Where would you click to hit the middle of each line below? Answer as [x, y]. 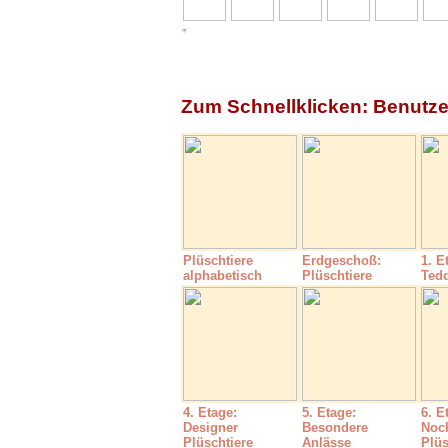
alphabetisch [222, 275]
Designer [210, 427]
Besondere [335, 427]
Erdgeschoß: [341, 260]
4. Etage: [210, 412]
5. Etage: [329, 412]
